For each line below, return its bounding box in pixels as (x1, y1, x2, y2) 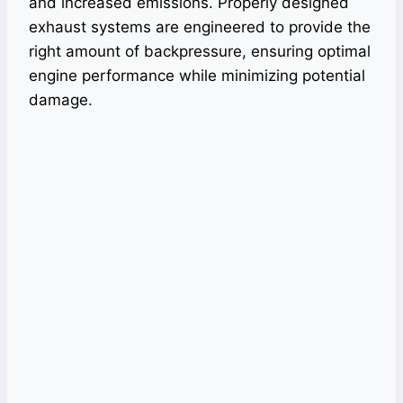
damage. (29, 91, 93, 110)
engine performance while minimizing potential (29, 67, 365, 85)
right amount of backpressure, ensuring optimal (29, 42, 371, 61)
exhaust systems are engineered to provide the (29, 18, 371, 37)
